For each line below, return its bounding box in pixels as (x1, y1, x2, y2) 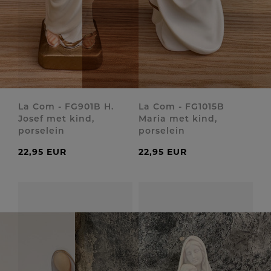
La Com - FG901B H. (18, 101, 114, 112)
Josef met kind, (18, 113, 94, 124)
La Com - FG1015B (139, 101, 224, 112)
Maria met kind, (139, 113, 217, 124)
